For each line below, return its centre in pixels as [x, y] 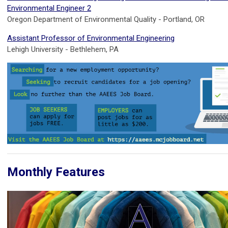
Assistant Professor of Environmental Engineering [91, 38]
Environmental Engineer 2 [49, 8]
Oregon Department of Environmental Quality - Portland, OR [106, 19]
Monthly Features [56, 172]
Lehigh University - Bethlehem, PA [63, 49]
